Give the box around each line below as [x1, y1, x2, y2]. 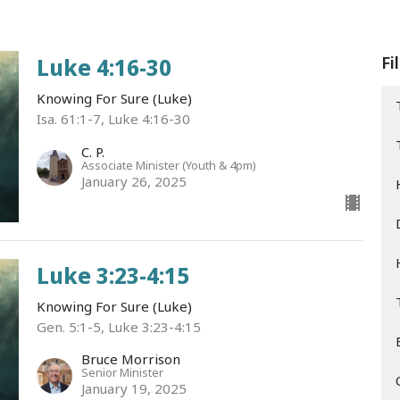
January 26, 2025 [80, 171, 187, 190]
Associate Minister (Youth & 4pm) [80, 156, 256, 173]
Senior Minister [80, 364, 163, 381]
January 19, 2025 [80, 379, 187, 398]
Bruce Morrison [80, 350, 180, 369]
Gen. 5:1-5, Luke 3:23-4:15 [36, 317, 201, 336]
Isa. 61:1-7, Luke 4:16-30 [36, 110, 190, 128]
